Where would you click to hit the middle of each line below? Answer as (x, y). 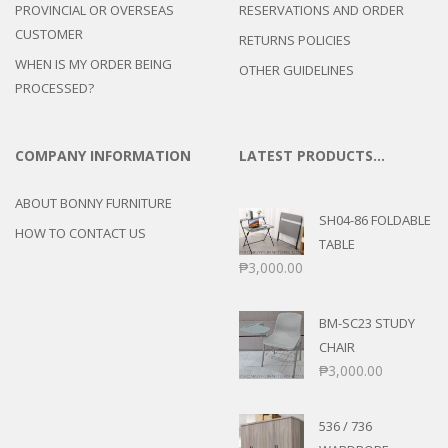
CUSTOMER (49, 33)
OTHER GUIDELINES (296, 69)
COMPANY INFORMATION (103, 155)
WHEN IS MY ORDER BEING (93, 63)
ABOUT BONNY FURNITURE (93, 202)
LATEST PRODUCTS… (312, 155)
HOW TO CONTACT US (80, 232)
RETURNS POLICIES (295, 39)
